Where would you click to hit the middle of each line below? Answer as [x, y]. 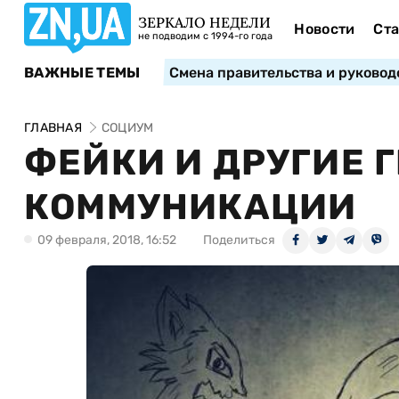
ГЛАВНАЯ [53, 128]
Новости [325, 29]
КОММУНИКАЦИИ [191, 207]
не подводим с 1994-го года [205, 36]
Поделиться [239, 240]
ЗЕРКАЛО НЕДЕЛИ [204, 22]
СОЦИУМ [127, 128]
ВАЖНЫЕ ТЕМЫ [82, 72]
